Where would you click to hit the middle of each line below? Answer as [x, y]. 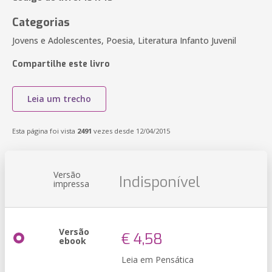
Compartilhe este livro [61, 64]
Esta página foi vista [45, 131]
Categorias [41, 22]
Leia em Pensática [158, 260]
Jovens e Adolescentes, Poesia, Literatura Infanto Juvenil [124, 40]
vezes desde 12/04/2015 [131, 131]
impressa [71, 184]
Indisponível [160, 182]
